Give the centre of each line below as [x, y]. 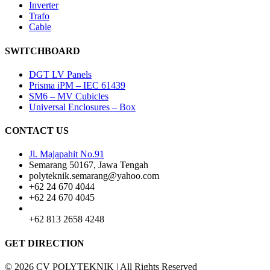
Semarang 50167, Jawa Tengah [89, 165]
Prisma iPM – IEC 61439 [77, 85]
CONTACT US [37, 131]
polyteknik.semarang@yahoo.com [94, 176]
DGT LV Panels [60, 74]
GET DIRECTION [45, 243]
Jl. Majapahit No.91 [67, 154]
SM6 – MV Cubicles [69, 96]
